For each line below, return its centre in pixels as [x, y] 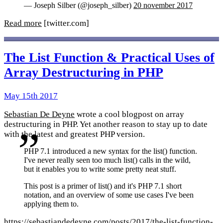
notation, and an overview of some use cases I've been [109, 195]
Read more [23, 23]
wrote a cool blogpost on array [129, 114]
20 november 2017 [163, 5]
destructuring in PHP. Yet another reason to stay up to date [106, 124]
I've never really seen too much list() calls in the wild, [107, 160]
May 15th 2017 [31, 96]
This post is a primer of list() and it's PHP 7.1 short [103, 186]
